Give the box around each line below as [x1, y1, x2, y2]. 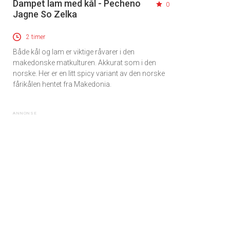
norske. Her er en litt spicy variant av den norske [13, 69, 165, 78]
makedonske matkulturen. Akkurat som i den [13, 59, 156, 67]
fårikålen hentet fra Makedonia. [13, 80, 111, 89]
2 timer [26, 33, 45, 41]
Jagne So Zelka [13, 9, 77, 20]
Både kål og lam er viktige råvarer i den [13, 48, 135, 56]
